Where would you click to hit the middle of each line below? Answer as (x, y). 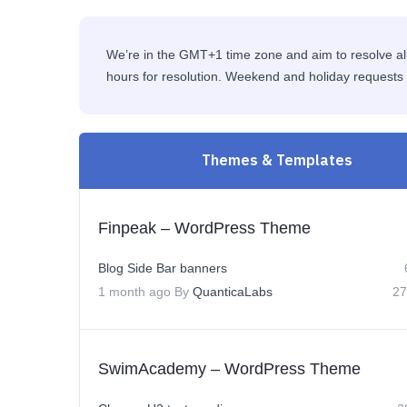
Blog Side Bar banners (163, 268)
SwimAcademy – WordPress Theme (229, 369)
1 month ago (134, 292)
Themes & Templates (277, 160)
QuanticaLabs (233, 292)
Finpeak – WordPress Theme (204, 228)
